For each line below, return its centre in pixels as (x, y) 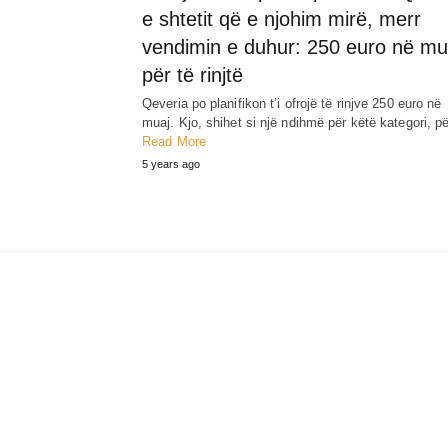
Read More (174, 142)
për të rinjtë (192, 75)
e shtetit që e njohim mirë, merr (281, 19)
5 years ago (171, 164)
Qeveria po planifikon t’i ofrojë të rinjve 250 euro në (292, 104)
